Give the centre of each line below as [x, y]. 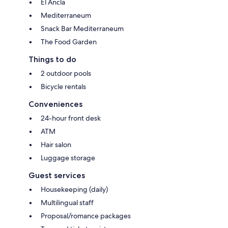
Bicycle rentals [63, 87]
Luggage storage [68, 158]
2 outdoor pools [66, 74]
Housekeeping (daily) [74, 190]
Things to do [52, 60]
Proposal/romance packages [86, 216]
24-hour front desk [71, 118]
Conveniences [55, 104]
